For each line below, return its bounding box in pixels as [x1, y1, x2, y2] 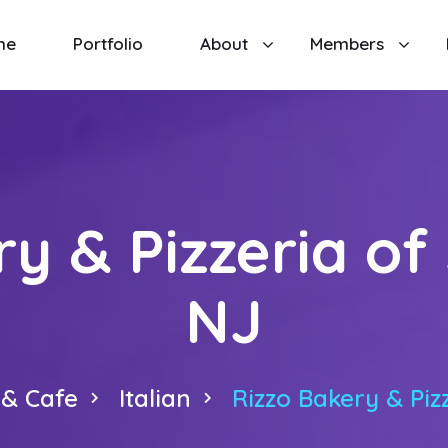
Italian [119, 383, 191, 413]
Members [309, 33, 384, 54]
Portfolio [72, 33, 143, 54]
